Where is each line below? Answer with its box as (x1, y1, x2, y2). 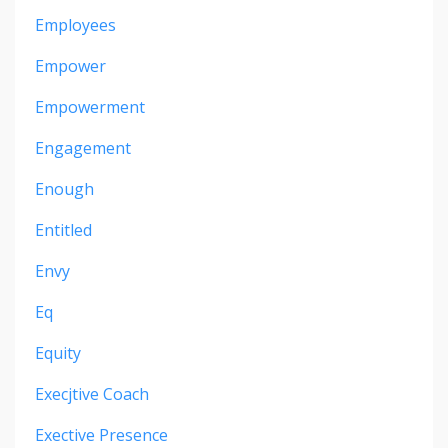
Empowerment (35, 96, 145, 119)
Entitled (35, 219, 92, 242)
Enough (35, 178, 94, 201)
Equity (35, 342, 81, 365)
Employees (35, 14, 116, 37)
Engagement (35, 137, 131, 160)
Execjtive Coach (35, 383, 149, 406)
